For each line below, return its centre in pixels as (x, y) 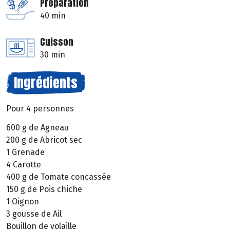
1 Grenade (25, 152)
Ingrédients (46, 83)
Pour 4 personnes (40, 109)
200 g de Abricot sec (44, 140)
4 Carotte (24, 164)
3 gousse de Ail (34, 214)
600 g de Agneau (37, 127)
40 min (53, 16)
